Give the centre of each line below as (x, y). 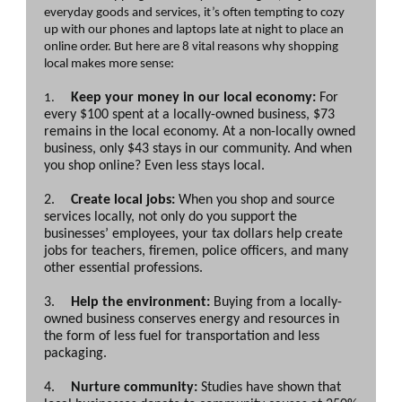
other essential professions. (123, 268)
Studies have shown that (269, 388)
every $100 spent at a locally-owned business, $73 (189, 115)
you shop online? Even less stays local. (154, 166)
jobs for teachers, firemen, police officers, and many (196, 251)
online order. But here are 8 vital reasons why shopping (191, 47)
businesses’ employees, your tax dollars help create (193, 234)
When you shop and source (255, 200)
